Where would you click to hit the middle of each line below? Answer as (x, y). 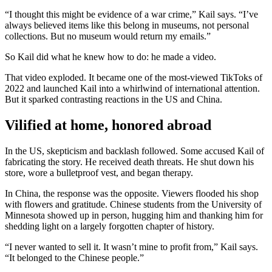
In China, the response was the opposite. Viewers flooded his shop (132, 193)
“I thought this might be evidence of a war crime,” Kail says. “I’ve (131, 15)
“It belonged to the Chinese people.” (74, 257)
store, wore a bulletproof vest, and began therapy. (99, 172)
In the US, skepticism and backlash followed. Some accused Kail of (134, 151)
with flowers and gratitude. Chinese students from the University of (133, 204)
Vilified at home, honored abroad (108, 125)
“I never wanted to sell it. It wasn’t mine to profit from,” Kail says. (131, 246)
